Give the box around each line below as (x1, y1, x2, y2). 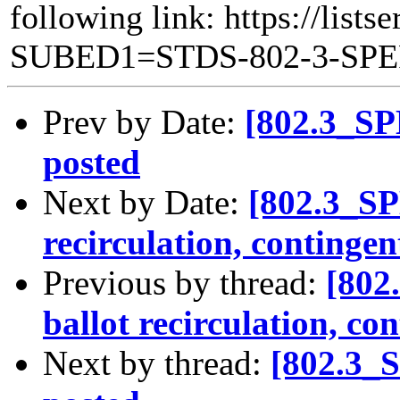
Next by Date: (43, 182, 248, 221)
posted (43, 142, 140, 181)
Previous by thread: (43, 262, 326, 302)
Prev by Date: (43, 102, 245, 141)
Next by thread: (43, 343, 271, 382)
